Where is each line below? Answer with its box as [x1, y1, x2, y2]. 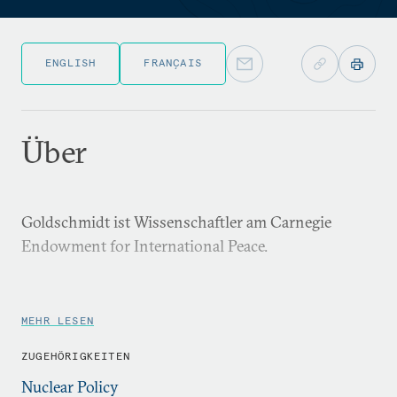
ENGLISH [45, 56, 97, 69]
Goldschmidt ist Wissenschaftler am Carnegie [21, 212, 331, 232]
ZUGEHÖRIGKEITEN [21, 349, 130, 362]
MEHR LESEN [21, 314, 94, 327]
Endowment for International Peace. [21, 236, 268, 256]
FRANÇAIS [144, 56, 203, 69]
